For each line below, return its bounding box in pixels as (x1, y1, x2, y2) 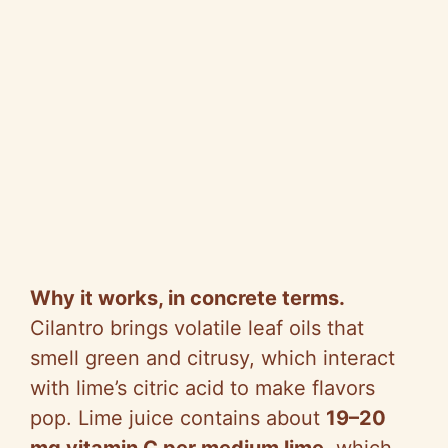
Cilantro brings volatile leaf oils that (30, 315, 364, 340)
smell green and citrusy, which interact (30, 345, 395, 370)
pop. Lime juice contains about (30, 405, 326, 430)
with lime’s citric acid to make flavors (30, 375, 375, 400)
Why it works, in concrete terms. (30, 285, 345, 310)
